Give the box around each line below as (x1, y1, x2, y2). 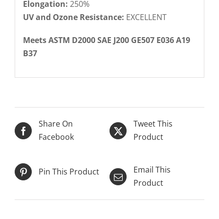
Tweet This (133, 118, 173, 130)
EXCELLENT (124, 11, 167, 22)
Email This (133, 164, 171, 175)
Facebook (39, 131, 74, 143)
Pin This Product (39, 166, 99, 177)
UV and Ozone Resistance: (22, 11, 124, 22)
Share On (39, 118, 73, 130)
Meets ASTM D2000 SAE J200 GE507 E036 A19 (22, 34, 190, 45)
